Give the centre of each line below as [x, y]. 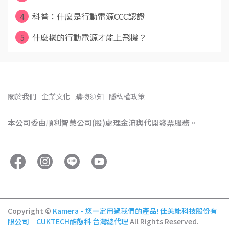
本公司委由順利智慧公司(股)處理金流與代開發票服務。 [102, 122]
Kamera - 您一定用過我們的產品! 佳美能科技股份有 [135, 211]
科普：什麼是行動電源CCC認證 [87, 16]
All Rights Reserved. [164, 221]
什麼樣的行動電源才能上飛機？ [88, 37]
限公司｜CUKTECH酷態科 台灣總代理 [68, 221]
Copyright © [29, 211]
